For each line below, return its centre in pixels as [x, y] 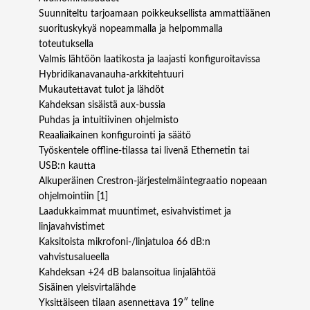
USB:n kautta [67, 166]
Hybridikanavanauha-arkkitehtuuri [111, 75]
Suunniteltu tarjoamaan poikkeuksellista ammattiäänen [155, 14]
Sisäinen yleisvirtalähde [87, 288]
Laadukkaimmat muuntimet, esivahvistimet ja [135, 212]
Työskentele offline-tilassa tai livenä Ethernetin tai [144, 151]
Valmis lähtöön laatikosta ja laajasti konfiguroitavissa [149, 60]
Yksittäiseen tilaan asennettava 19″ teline [126, 303]
